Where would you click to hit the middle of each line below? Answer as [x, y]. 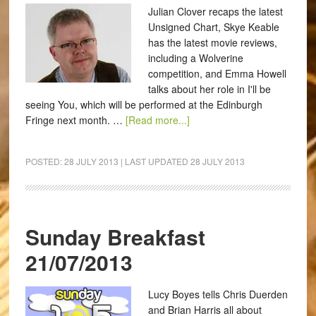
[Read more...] [157, 120]
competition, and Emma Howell [217, 73]
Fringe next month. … [75, 120]
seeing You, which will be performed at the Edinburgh [144, 104]
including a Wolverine [195, 58]
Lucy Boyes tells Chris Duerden [218, 294]
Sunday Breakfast [115, 237]
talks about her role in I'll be [209, 89]
